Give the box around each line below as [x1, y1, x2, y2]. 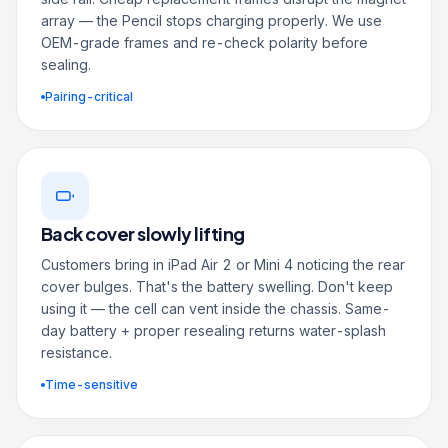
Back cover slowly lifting [41, 222, 245, 245]
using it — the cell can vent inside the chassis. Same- [41, 300, 390, 317]
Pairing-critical [45, 89, 133, 104]
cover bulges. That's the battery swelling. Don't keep [41, 278, 393, 295]
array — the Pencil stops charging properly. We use [41, 12, 382, 29]
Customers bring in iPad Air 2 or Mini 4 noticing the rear [41, 256, 405, 273]
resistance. [41, 344, 112, 361]
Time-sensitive [45, 377, 138, 392]
